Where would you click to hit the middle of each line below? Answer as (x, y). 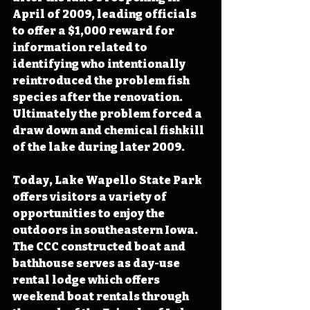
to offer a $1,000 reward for (94, 30)
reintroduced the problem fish (102, 80)
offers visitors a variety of (91, 197)
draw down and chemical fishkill (109, 130)
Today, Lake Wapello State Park (108, 180)
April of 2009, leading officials (106, 14)
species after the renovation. (99, 97)
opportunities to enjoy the (90, 213)
